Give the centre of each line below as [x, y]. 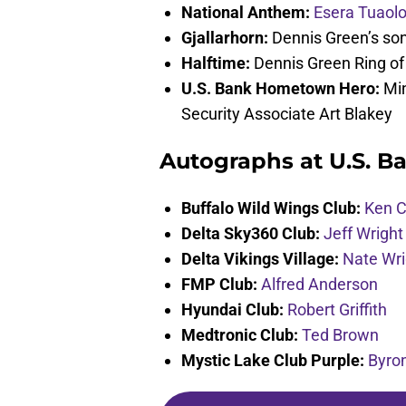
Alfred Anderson [319, 285]
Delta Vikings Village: [260, 259]
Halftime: [217, 63]
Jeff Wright [363, 234]
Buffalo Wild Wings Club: [271, 208]
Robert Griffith [337, 310]
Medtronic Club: [240, 335]
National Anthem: [246, 13]
